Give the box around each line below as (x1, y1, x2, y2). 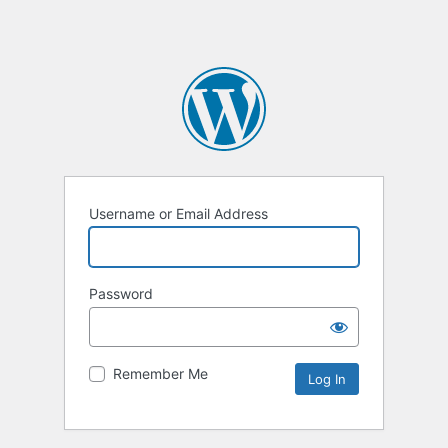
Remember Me (113, 365, 208, 383)
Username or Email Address (89, 205, 268, 223)
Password (89, 285, 153, 303)
